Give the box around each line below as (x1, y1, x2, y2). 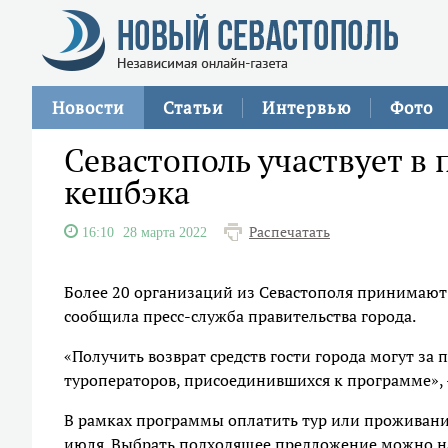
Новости (52, 96, 124, 119)
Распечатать (249, 223, 330, 241)
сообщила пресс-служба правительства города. (64, 305, 416, 327)
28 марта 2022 (123, 225, 207, 239)
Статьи (163, 96, 223, 119)
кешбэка (64, 171, 190, 213)
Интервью (262, 96, 351, 119)
